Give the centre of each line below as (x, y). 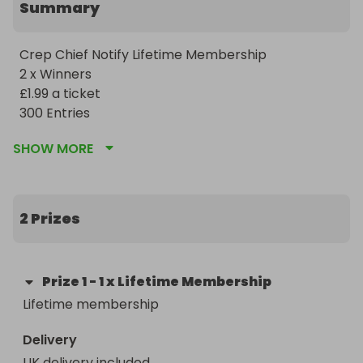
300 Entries (56, 113)
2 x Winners (57, 74)
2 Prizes (50, 218)
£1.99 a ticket (62, 94)
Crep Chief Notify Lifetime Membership (143, 55)
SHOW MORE (53, 149)
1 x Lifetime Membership (185, 282)
